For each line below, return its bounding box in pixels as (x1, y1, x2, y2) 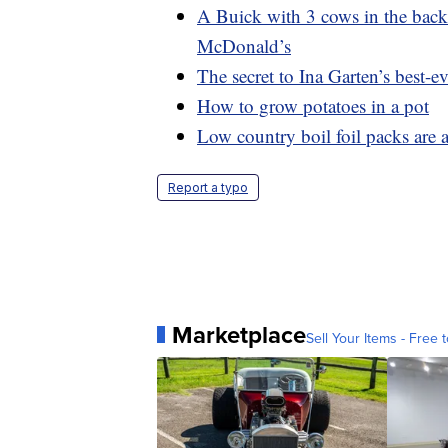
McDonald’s (197, 32, 291, 58)
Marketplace (172, 316, 306, 353)
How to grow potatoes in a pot (197, 92, 429, 118)
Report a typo (168, 179, 248, 195)
